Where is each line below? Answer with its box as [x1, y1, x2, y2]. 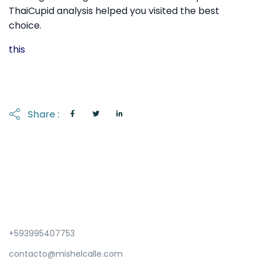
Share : [27, 107, 60, 121]
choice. [9, 19, 42, 33]
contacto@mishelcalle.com [9, 248, 123, 260]
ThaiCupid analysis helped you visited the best [9, 4, 219, 18]
